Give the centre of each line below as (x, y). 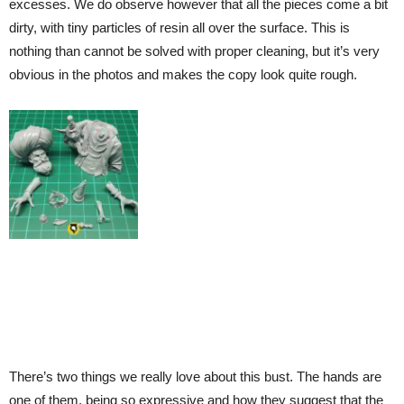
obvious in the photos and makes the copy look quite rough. (183, 75)
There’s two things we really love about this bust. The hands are (195, 376)
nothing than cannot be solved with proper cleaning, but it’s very (194, 51)
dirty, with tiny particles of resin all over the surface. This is (179, 28)
